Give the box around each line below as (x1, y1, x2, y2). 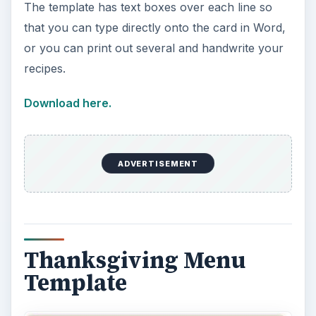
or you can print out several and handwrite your (23, 41, 284, 56)
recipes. (23, 61, 66, 76)
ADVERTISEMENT (117, 158, 199, 169)
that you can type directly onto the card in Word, (23, 20, 286, 35)
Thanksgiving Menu (23, 245, 245, 276)
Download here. (23, 96, 111, 111)
